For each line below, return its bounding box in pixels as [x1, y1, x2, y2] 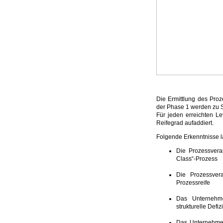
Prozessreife [176, 179, 210, 186]
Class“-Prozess [176, 155, 218, 162]
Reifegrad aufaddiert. [156, 119, 214, 126]
